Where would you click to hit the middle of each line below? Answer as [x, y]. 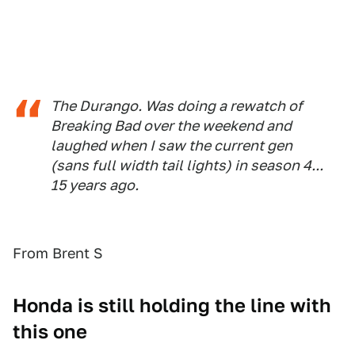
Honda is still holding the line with [172, 306]
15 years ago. [95, 185]
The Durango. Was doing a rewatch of [177, 106]
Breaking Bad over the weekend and [171, 126]
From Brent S [58, 254]
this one [50, 332]
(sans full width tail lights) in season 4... [187, 166]
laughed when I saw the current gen [172, 146]
